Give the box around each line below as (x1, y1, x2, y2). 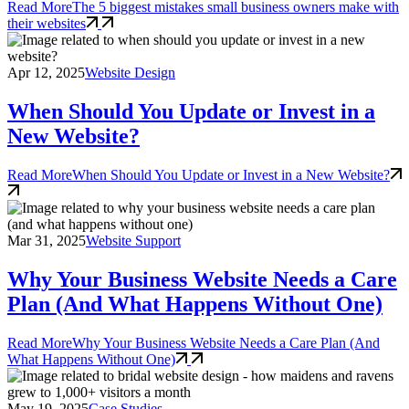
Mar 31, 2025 (7, 233, 86, 249)
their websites (7, 16, 86, 32)
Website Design (85, 65, 175, 81)
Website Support (86, 233, 181, 249)
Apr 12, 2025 (7, 65, 85, 81)
